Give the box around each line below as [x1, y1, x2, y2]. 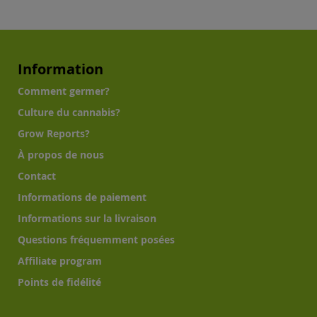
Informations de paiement [18, 190, 146, 204]
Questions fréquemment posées [18, 233, 175, 246]
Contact [18, 169, 56, 183]
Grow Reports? [18, 127, 90, 140]
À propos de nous [18, 148, 104, 161]
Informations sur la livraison [18, 212, 156, 225]
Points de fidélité [18, 275, 101, 289]
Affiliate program [18, 254, 102, 267]
